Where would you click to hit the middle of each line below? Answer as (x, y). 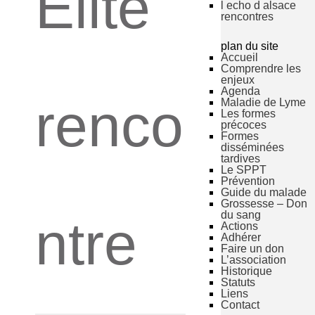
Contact (240, 305)
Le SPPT (243, 170)
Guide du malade (263, 192)
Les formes (248, 114)
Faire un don (252, 249)
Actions (239, 226)
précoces (243, 125)
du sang (240, 215)
